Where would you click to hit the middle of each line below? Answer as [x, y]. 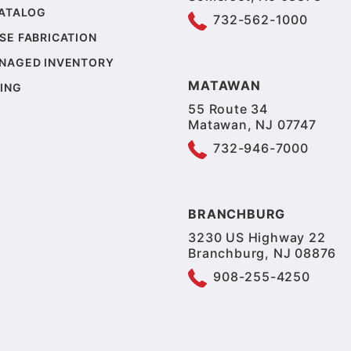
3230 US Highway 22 [257, 238]
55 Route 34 [228, 109]
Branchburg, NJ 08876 [262, 253]
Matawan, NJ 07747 [252, 125]
